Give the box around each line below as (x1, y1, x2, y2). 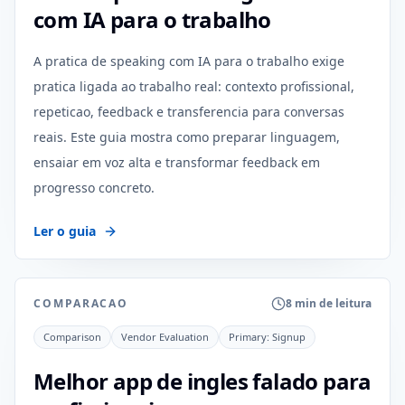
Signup (272, 330, 306, 344)
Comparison (43, 330, 101, 344)
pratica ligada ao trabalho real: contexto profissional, (33, 78, 354, 95)
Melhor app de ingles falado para (33, 366, 372, 396)
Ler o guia (33, 222, 96, 240)
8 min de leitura (286, 296, 372, 311)
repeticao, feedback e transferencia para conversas (33, 103, 344, 120)
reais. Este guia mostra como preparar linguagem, (33, 128, 340, 146)
